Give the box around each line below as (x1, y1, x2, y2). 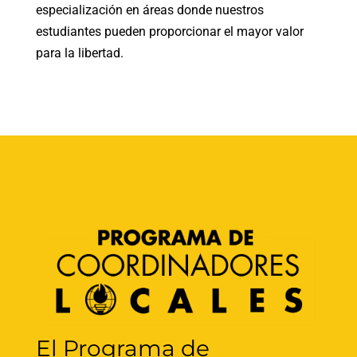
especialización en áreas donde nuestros (35, 2, 264, 18)
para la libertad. (35, 45, 124, 61)
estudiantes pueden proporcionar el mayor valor (35, 24, 304, 39)
